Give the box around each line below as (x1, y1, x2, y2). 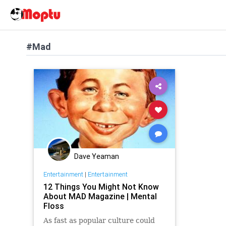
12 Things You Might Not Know (43, 181, 159, 192)
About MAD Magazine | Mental (43, 191, 157, 201)
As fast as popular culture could (43, 216, 155, 224)
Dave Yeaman (74, 152, 119, 161)
